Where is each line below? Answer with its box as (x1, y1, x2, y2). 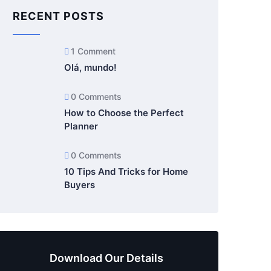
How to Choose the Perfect (64, 107, 184, 119)
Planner (64, 120, 98, 132)
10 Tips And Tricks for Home (64, 166, 188, 177)
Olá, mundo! (64, 62, 117, 73)
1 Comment (71, 46, 116, 56)
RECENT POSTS (13, 10, 104, 22)
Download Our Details (49, 252, 163, 264)
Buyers (64, 179, 95, 191)
